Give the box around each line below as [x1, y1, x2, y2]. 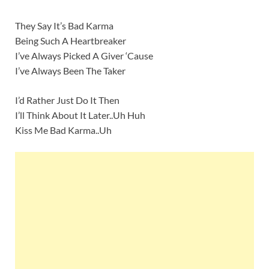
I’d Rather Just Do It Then [15, 94, 119, 106]
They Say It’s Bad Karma [15, 19, 113, 31]
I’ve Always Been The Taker [15, 64, 125, 76]
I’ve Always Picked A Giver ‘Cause [15, 49, 153, 61]
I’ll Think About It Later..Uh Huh [15, 109, 145, 121]
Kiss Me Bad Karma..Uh [15, 124, 112, 136]
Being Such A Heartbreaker [15, 34, 126, 46]
